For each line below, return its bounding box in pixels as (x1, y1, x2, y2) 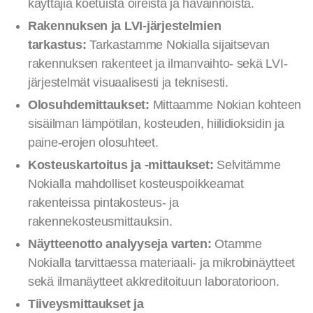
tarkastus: (28, 38, 87, 52)
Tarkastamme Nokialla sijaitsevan (86, 38, 270, 52)
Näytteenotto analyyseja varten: (28, 237, 212, 251)
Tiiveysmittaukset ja (28, 297, 144, 311)
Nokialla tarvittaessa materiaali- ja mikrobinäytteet (28, 256, 295, 270)
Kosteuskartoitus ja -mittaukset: (28, 158, 214, 172)
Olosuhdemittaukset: (28, 98, 150, 112)
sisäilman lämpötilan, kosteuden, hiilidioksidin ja (28, 117, 284, 131)
